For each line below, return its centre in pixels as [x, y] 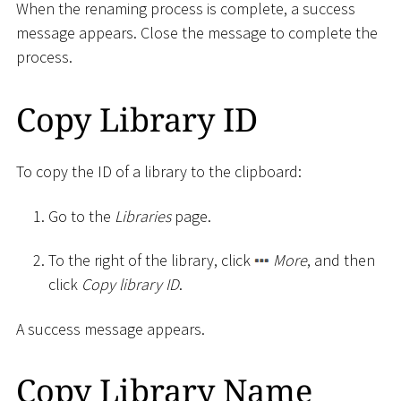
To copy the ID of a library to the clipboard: [159, 172]
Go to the [81, 216]
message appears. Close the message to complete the [197, 32]
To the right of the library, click [151, 260]
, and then [341, 260]
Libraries [143, 216]
